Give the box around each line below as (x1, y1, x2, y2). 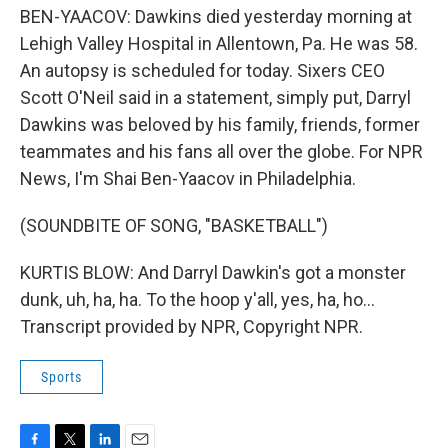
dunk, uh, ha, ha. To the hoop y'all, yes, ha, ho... (20, 289, 375, 310)
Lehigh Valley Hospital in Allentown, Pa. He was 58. (20, 33, 418, 54)
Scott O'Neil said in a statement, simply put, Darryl (20, 87, 411, 108)
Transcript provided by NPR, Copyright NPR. (20, 316, 363, 337)
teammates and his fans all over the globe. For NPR (20, 141, 423, 162)
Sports (41, 369, 82, 385)
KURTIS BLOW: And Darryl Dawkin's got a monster (20, 262, 406, 283)
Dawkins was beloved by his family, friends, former (20, 114, 420, 135)
